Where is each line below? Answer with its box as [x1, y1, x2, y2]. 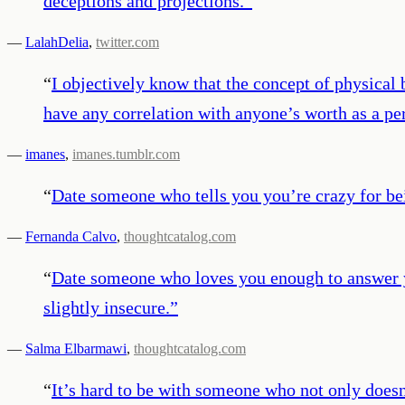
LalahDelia [25, 33, 89, 50]
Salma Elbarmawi [25, 340, 127, 356]
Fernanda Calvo [25, 228, 117, 244]
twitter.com [96, 33, 159, 50]
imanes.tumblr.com [72, 146, 180, 162]
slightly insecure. [43, 297, 170, 317]
